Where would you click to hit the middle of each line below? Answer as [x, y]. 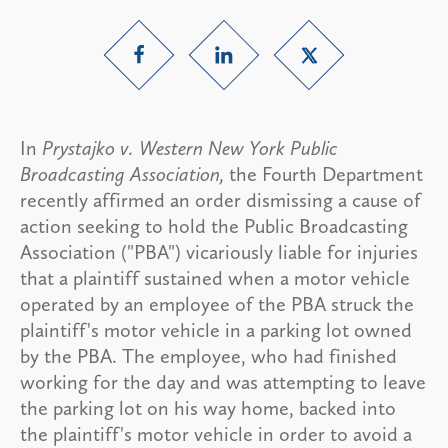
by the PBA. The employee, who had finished [208, 355]
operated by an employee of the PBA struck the [217, 303]
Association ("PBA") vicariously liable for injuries [219, 251]
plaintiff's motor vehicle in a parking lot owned [216, 329]
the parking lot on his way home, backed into [208, 407]
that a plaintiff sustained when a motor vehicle [215, 277]
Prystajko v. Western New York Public [190, 147]
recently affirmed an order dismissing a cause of [220, 199]
